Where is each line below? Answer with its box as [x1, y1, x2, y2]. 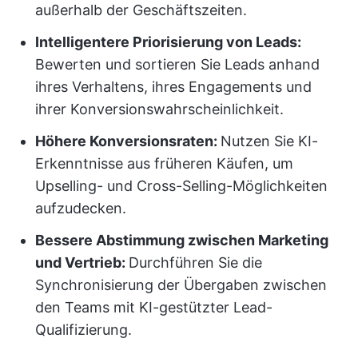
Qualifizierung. [35, 321, 132, 339]
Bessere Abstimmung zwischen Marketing [35, 232, 328, 249]
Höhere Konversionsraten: [35, 133, 221, 150]
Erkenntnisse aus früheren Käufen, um [35, 155, 293, 173]
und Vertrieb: [35, 254, 129, 272]
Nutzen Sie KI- [221, 133, 318, 150]
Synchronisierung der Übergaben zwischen [35, 276, 327, 294]
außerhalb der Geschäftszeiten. [35, 2, 247, 19]
